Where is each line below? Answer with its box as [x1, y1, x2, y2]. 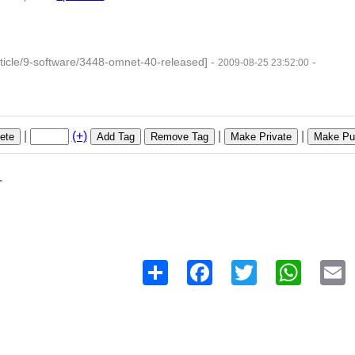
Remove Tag [150, 130, 208, 143]
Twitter [256, 259, 294, 273]
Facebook [212, 259, 269, 273]
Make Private [230, 130, 292, 143]
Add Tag [96, 130, 135, 143]
